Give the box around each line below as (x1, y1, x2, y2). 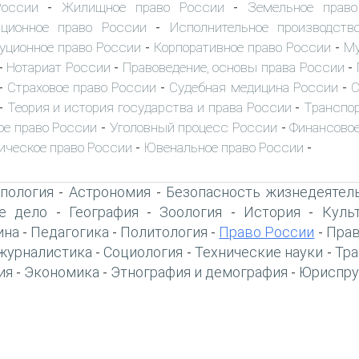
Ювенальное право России (143, 139, 304, 155)
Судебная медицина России (169, 79, 338, 95)
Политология (120, 223, 208, 240)
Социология (103, 243, 184, 260)
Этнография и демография (111, 263, 288, 280)
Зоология (159, 203, 223, 220)
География (68, 203, 139, 220)
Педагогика (30, 223, 110, 240)
